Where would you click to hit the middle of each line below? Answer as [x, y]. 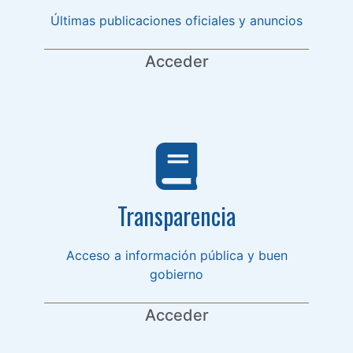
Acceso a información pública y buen [176, 255]
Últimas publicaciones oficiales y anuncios [176, 20]
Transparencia [176, 215]
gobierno [176, 274]
